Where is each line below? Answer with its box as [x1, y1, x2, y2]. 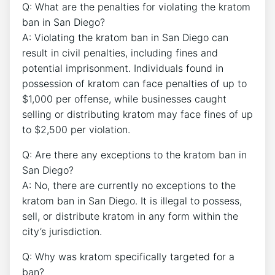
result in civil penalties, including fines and [22, 46, 218, 59]
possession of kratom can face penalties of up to [22, 77, 247, 90]
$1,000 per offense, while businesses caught [22, 92, 227, 105]
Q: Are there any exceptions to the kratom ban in [22, 148, 247, 161]
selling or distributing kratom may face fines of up [22, 107, 253, 120]
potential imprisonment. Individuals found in [22, 61, 223, 74]
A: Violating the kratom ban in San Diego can [22, 31, 228, 44]
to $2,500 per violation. [22, 123, 130, 136]
